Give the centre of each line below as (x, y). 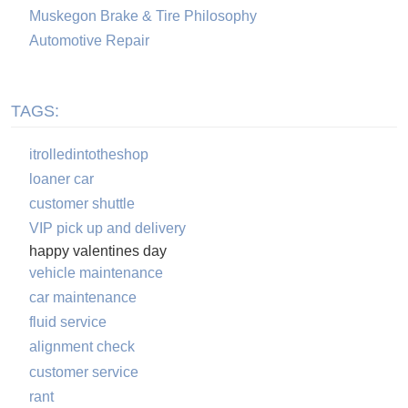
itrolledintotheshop (88, 154)
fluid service (67, 322)
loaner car (61, 179)
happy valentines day (97, 250)
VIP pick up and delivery (107, 229)
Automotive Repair (89, 40)
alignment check (82, 347)
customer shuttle (82, 204)
